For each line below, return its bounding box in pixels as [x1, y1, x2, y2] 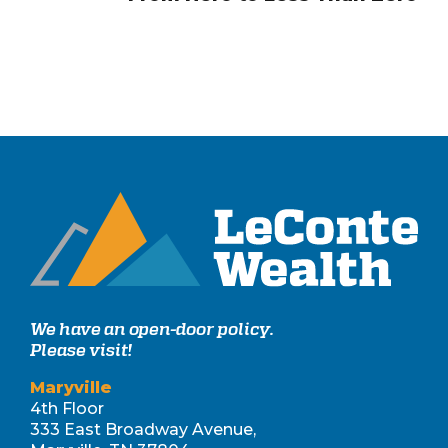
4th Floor [30, 399, 104, 419]
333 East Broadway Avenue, [30, 420, 256, 440]
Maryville [30, 378, 112, 398]
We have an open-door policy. [30, 318, 274, 340]
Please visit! [30, 339, 132, 361]
